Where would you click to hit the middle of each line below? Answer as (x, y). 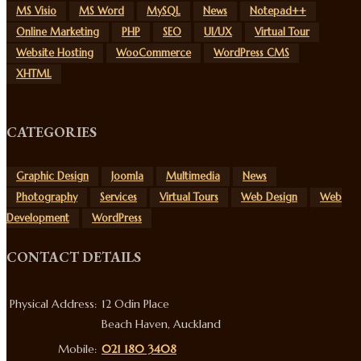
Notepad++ (278, 11)
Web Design (269, 198)
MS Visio (36, 11)
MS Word (102, 11)
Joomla (127, 177)
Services (118, 198)
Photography (47, 198)
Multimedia (193, 177)
